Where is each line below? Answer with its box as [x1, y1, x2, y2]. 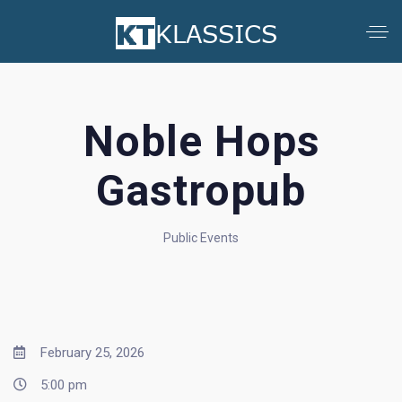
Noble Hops [83, 116, 320, 167]
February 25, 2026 [37, 345, 144, 361]
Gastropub [96, 165, 306, 216]
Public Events [163, 231, 239, 245]
